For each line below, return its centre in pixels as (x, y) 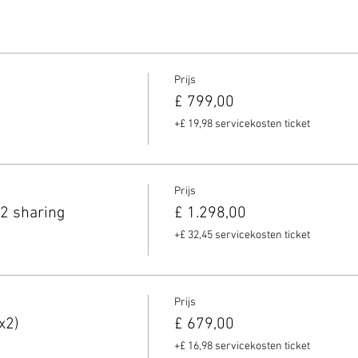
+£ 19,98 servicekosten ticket (242, 124)
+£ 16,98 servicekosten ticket (242, 346)
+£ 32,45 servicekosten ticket (242, 235)
